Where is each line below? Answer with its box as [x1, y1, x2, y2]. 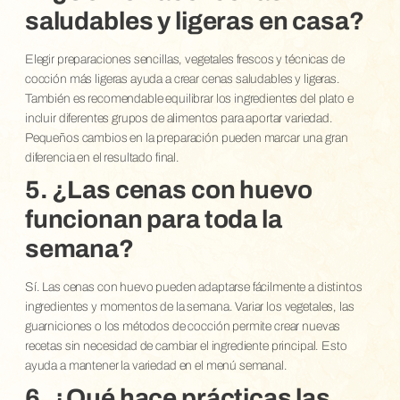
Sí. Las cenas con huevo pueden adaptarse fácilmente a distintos [24, 279, 362, 294]
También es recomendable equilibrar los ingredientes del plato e [24, 91, 354, 105]
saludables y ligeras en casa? [24, 6, 364, 35]
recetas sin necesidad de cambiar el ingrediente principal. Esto [24, 338, 347, 353]
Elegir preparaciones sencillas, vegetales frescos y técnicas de [24, 52, 345, 66]
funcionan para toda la [24, 204, 282, 233]
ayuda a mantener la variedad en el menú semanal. [24, 358, 287, 372]
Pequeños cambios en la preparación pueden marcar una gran [24, 130, 348, 145]
